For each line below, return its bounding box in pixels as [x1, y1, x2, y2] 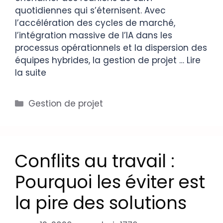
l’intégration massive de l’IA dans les [15, 29, 172, 41]
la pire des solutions [15, 190, 187, 215]
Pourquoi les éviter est [15, 169, 205, 194]
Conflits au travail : [15, 148, 175, 173]
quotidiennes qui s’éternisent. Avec [15, 4, 166, 16]
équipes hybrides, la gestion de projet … [15, 54, 187, 66]
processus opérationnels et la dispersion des [15, 41, 207, 54]
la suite [15, 66, 46, 79]
